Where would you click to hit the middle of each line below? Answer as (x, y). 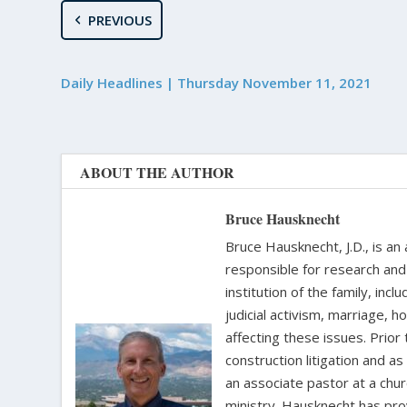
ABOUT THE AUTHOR (158, 172)
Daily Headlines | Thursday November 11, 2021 (217, 82)
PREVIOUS (119, 20)
